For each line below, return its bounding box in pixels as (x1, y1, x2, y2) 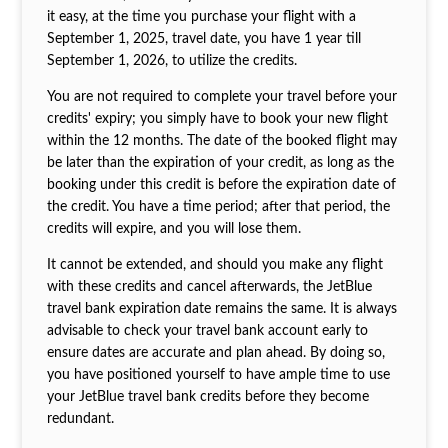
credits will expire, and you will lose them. (46, 221, 301, 236)
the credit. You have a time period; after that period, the (46, 199, 390, 214)
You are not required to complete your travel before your (46, 89, 397, 104)
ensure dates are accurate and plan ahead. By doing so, (46, 345, 385, 360)
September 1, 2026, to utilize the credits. (46, 53, 297, 68)
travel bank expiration (46, 301, 181, 316)
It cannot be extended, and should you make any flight (46, 257, 383, 272)
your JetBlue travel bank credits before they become (46, 389, 369, 404)
